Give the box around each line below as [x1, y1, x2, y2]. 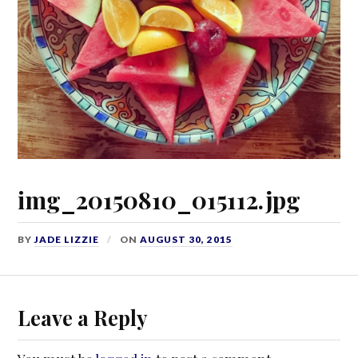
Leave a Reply [18, 304, 148, 332]
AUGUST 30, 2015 [140, 233, 233, 245]
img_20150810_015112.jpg [18, 183, 301, 215]
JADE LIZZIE [34, 233, 100, 245]
